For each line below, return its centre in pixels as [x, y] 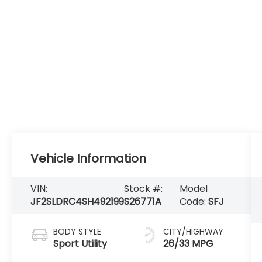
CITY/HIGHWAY [193, 231]
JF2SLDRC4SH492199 [77, 201]
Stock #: [144, 189]
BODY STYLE [77, 231]
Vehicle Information [89, 159]
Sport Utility [80, 243]
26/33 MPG [188, 243]
